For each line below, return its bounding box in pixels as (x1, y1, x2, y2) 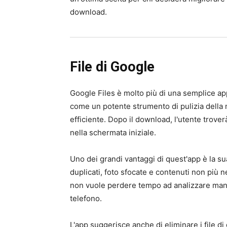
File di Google (70, 59, 155, 75)
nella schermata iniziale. (70, 128, 156, 137)
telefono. (70, 194, 102, 203)
